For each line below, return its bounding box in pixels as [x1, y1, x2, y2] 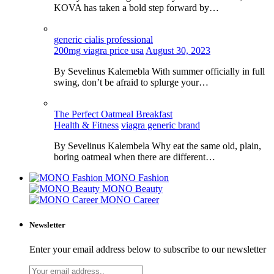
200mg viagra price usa [54, 45, 144, 56]
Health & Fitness [54, 120, 119, 131]
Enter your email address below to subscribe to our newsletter [29, 243, 266, 254]
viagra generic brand [121, 120, 200, 131]
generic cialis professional [54, 34, 153, 45]
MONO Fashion [105, 172, 169, 183]
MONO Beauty [102, 183, 163, 194]
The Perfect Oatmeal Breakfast [54, 109, 172, 120]
